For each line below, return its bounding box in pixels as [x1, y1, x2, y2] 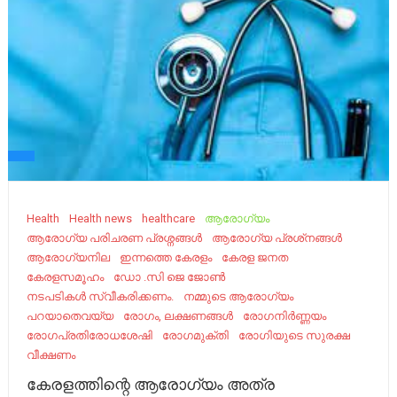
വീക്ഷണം [27, 348, 76, 362]
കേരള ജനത [222, 251, 289, 264]
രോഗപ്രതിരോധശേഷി [27, 329, 153, 342]
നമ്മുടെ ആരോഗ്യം [183, 290, 294, 303]
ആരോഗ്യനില [27, 251, 111, 264]
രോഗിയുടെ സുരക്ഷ [238, 329, 351, 342]
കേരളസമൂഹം [27, 270, 105, 284]
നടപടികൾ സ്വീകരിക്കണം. [27, 290, 175, 303]
